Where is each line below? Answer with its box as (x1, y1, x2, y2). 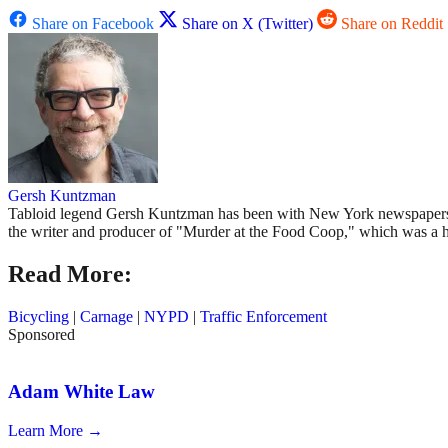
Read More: (8, 261, 132, 288)
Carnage (80, 308, 133, 326)
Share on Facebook (32, 15, 154, 33)
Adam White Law (8, 380, 155, 402)
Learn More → (8, 421, 103, 439)
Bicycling (8, 308, 69, 326)
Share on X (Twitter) (182, 15, 313, 33)
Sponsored (8, 326, 75, 344)
